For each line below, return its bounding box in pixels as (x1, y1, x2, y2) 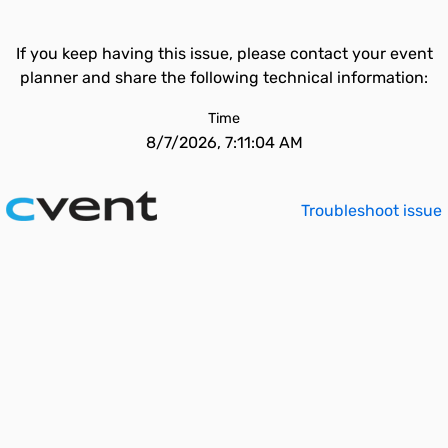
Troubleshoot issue (301, 201, 442, 220)
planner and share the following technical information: (20, 68, 428, 87)
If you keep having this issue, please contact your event (15, 44, 433, 63)
